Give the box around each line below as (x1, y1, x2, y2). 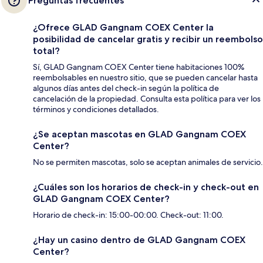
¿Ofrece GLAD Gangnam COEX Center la (33, 22, 214, 33)
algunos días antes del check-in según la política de (33, 83, 219, 94)
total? (33, 45, 60, 57)
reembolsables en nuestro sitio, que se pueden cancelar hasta (33, 72, 258, 83)
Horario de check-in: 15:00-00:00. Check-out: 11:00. (33, 210, 224, 221)
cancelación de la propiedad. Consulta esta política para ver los (33, 93, 261, 104)
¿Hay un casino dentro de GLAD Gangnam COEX (33, 234, 245, 246)
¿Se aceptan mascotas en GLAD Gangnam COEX (33, 129, 246, 140)
